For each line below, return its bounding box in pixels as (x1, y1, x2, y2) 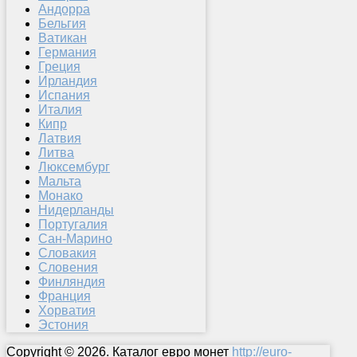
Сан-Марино (38, 232, 112, 246)
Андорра (38, 2, 90, 17)
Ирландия (38, 74, 97, 88)
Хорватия (38, 304, 96, 318)
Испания (38, 88, 90, 103)
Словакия (38, 246, 96, 261)
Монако (38, 189, 83, 203)
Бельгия (38, 17, 86, 31)
